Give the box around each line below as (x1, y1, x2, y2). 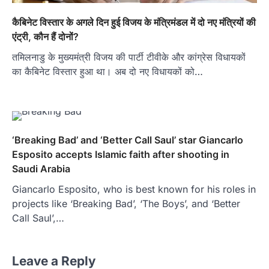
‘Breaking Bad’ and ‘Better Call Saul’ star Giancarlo (12, 133, 243, 146)
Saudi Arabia (12, 162, 70, 175)
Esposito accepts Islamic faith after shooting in (12, 148, 229, 160)
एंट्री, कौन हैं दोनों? (12, 30, 79, 43)
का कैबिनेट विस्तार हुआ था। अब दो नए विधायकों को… (12, 65, 203, 77)
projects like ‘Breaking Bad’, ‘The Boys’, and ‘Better (12, 197, 240, 210)
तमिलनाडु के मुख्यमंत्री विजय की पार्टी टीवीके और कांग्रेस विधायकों (12, 50, 246, 63)
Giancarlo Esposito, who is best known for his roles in (12, 183, 256, 195)
